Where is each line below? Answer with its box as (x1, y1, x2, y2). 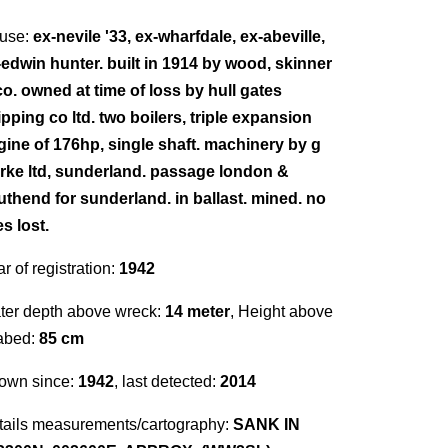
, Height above (230, 303, 333, 320)
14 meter (165, 303, 230, 320)
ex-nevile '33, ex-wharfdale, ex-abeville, (33, 28, 325, 45)
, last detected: (114, 373, 220, 390)
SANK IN (233, 416, 300, 433)
